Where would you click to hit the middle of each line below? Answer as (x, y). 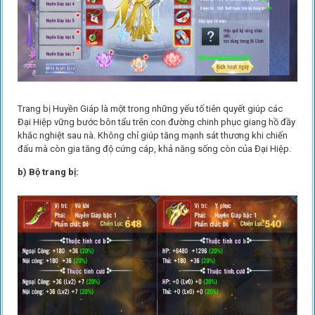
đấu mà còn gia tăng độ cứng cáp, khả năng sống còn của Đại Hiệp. (155, 149)
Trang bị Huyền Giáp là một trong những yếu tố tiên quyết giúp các (150, 109)
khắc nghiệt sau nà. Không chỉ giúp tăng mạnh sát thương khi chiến (152, 136)
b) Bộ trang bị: (48, 172)
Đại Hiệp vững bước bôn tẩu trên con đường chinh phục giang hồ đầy (156, 122)
